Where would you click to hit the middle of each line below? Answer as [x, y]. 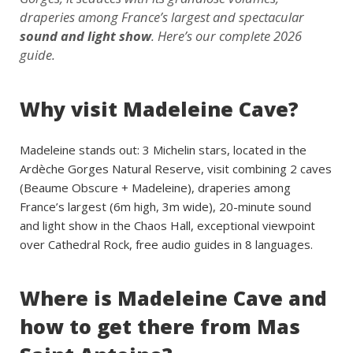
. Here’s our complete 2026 [227, 36]
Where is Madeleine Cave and [173, 298]
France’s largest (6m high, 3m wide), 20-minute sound [165, 206]
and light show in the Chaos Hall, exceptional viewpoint [167, 225]
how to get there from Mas [160, 326]
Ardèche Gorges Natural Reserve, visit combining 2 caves [176, 169]
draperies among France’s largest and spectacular [162, 17]
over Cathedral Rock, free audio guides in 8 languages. [166, 244]
